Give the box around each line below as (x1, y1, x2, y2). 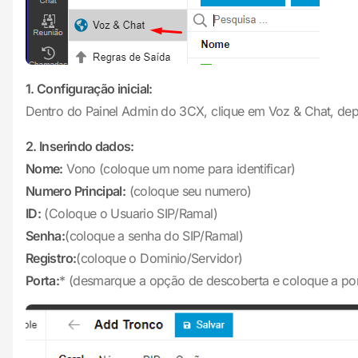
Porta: (26, 272, 60, 288)
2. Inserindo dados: (26, 138, 134, 154)
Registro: (26, 250, 77, 266)
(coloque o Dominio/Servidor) (76, 250, 243, 266)
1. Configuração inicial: (26, 81, 153, 97)
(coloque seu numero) (129, 183, 252, 199)
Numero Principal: (26, 183, 126, 199)
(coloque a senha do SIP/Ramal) (65, 228, 243, 244)
